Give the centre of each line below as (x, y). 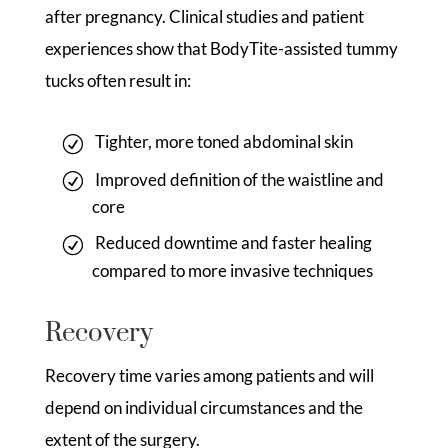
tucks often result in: (117, 80)
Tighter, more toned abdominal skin (223, 141)
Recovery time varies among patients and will (209, 375)
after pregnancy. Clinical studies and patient (204, 16)
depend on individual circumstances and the (203, 407)
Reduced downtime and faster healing (233, 243)
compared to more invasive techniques (232, 270)
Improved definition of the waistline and (239, 179)
